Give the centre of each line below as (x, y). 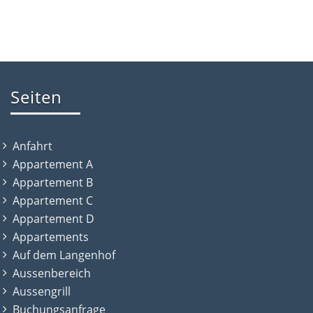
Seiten (36, 96)
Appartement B (53, 182)
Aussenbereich (52, 273)
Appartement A (53, 164)
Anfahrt (32, 146)
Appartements (51, 236)
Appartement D (53, 218)
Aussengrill (42, 291)
